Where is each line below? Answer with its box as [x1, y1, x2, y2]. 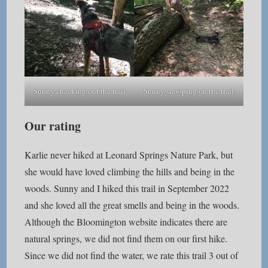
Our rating [25, 117, 81, 135]
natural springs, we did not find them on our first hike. [25, 232, 228, 245]
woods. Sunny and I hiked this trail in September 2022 [25, 181, 230, 194]
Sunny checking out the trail [33, 85, 126, 96]
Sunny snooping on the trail [143, 85, 234, 96]
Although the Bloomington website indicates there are [25, 215, 228, 228]
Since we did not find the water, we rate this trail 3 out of [25, 248, 239, 261]
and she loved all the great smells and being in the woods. [25, 198, 240, 211]
